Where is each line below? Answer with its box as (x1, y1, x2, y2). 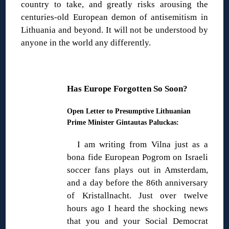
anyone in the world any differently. (21, 37, 151, 48)
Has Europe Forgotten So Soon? (67, 83, 188, 94)
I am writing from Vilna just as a (77, 139, 208, 149)
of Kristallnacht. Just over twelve (67, 190, 208, 200)
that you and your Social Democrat (67, 216, 208, 226)
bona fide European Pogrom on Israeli (67, 152, 208, 162)
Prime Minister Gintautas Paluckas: (67, 118, 179, 126)
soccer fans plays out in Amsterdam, (67, 165, 208, 175)
